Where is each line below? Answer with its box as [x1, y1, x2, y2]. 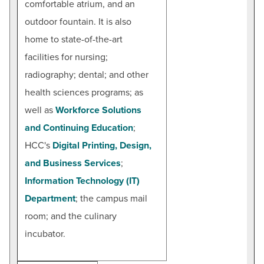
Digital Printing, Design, [52, 139, 151, 151]
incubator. [25, 227, 65, 240]
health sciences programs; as [25, 86, 143, 98]
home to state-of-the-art [25, 33, 123, 45]
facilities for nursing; [25, 51, 108, 63]
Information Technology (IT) [25, 174, 140, 187]
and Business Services [25, 157, 121, 169]
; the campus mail [75, 192, 147, 204]
